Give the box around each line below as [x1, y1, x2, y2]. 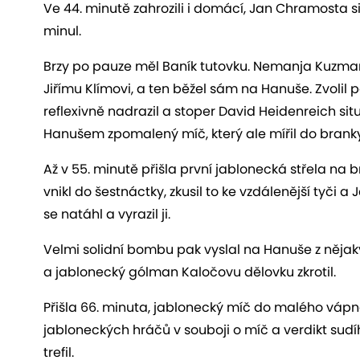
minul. [43, 21, 81, 40]
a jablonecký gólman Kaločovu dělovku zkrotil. [43, 262, 336, 281]
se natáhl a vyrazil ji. [43, 204, 170, 223]
